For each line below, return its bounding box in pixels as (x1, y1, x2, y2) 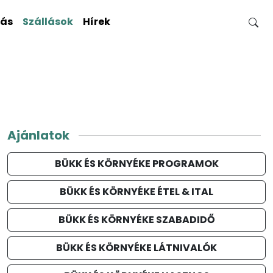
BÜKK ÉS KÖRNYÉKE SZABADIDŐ (58, 213, 215, 227)
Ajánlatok (7, 127, 69, 144)
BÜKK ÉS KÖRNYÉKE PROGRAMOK (54, 157, 219, 171)
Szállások (23, 15, 73, 29)
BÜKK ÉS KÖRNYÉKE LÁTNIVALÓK (56, 241, 217, 255)
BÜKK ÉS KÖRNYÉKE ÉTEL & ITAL (60, 185, 213, 199)
